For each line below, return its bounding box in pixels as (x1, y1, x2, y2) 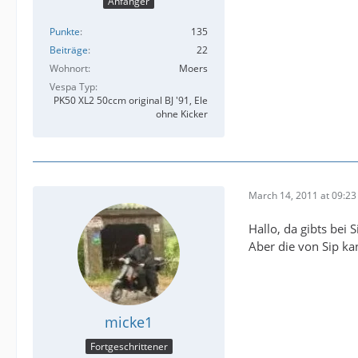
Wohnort (50, 62, 88, 76)
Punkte (50, 25, 80, 39)
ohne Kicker (156, 107, 208, 121)
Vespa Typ (50, 80, 95, 94)
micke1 (105, 312, 153, 332)
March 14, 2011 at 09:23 (249, 188, 356, 202)
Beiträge (50, 43, 88, 58)
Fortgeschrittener (89, 339, 168, 353)
